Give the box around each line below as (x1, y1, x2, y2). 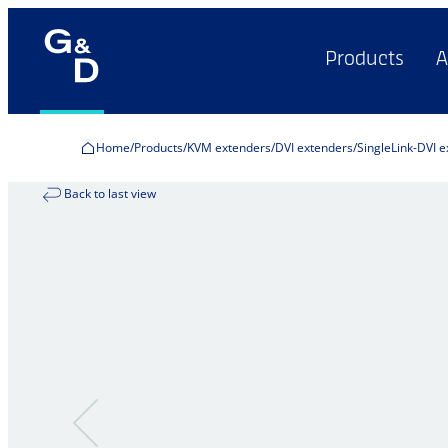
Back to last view (64, 185, 156, 202)
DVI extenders (275, 139, 353, 156)
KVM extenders (187, 139, 271, 156)
